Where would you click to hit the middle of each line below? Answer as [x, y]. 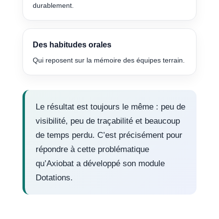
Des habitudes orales [72, 45]
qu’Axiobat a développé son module [100, 164]
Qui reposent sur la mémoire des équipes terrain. [109, 60]
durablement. [54, 6]
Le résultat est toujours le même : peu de [111, 107]
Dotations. [55, 178]
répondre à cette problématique [93, 150]
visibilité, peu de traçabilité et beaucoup [108, 121]
